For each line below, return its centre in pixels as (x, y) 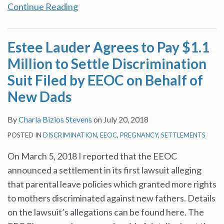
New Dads (39, 96)
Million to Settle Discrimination (107, 63)
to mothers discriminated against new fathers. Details (111, 198)
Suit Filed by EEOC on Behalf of (105, 80)
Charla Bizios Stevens (55, 119)
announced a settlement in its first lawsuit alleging (104, 170)
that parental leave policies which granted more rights (112, 184)
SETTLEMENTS (183, 135)
